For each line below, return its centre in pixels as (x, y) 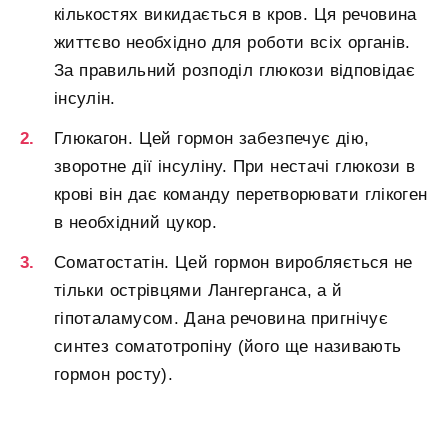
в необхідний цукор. (136, 223)
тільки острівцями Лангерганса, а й (198, 291)
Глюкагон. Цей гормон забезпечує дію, (212, 139)
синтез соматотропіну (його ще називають (228, 347)
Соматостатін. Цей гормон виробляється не (233, 263)
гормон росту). (114, 375)
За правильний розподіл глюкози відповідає (235, 71)
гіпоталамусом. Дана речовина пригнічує (221, 319)
